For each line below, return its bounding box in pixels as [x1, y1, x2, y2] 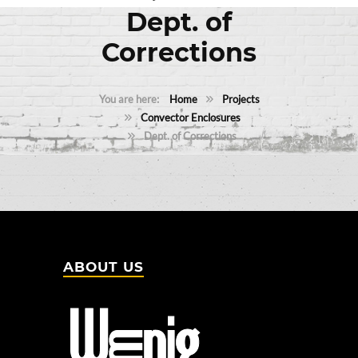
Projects [221, 92, 260, 105]
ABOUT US [63, 258, 144, 275]
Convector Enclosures [140, 110, 241, 124]
